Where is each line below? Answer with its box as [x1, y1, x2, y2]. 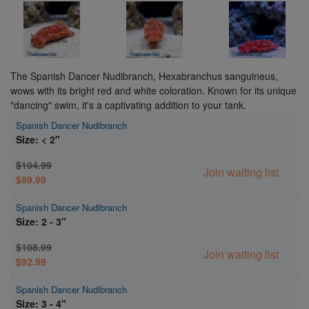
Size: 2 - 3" [16, 214, 66, 228]
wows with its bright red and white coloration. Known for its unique [10, 83, 297, 97]
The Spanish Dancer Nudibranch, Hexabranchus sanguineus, [10, 68, 278, 83]
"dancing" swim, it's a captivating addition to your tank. [10, 97, 246, 112]
